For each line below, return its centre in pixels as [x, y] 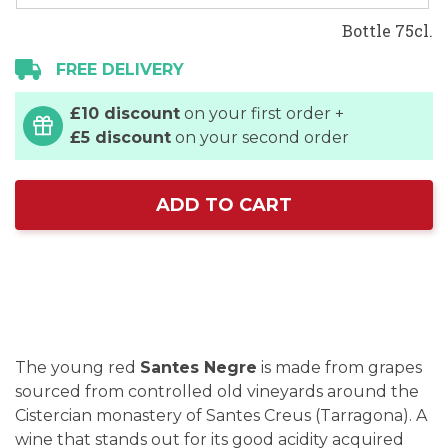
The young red [77, 367]
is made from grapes [339, 367]
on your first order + [262, 113]
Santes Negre [198, 367]
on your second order [260, 137]
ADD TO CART [224, 205]
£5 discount [120, 137]
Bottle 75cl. [387, 30]
